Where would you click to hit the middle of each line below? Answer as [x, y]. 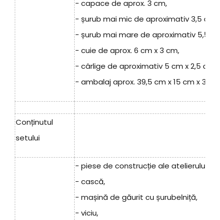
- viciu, [87, 213]
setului [28, 138]
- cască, [90, 182]
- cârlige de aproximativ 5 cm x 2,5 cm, [146, 66]
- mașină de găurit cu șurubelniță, [136, 197]
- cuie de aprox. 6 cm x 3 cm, [127, 51]
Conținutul [34, 122]
